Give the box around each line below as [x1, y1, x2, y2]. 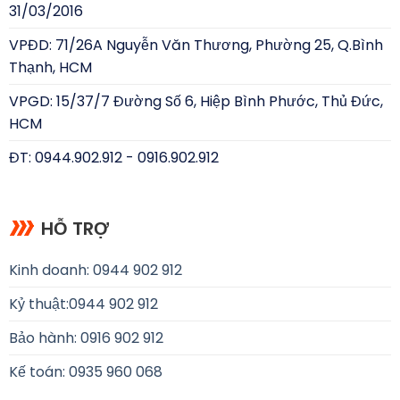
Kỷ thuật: [8, 293, 69, 314]
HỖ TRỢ [40, 215, 109, 241]
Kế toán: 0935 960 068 [8, 361, 162, 382]
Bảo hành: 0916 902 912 [8, 327, 163, 348]
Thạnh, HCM [8, 57, 92, 79]
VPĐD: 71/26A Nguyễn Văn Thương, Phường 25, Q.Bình [8, 35, 383, 56]
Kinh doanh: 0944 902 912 [8, 259, 182, 280]
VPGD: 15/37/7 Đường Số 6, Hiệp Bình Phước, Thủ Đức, [8, 91, 383, 112]
